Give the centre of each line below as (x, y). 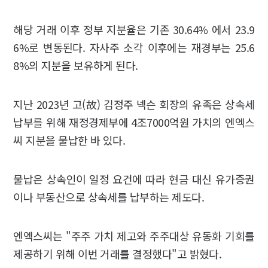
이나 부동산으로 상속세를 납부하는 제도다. (109, 197)
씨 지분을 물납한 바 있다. (69, 140)
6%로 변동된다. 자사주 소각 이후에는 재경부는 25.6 (134, 48)
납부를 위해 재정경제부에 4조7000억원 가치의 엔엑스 (134, 122)
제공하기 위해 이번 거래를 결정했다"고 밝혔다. (119, 254)
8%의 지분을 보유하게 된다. (78, 66)
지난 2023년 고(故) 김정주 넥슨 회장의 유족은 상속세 (134, 104)
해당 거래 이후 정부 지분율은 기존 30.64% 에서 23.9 (134, 30)
